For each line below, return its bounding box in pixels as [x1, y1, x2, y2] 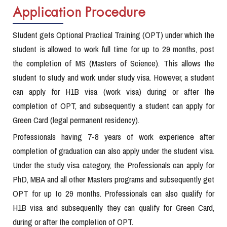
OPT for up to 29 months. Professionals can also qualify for [13, 187, 214, 200]
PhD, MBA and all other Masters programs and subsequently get [13, 173, 214, 185]
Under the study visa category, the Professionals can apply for [13, 159, 214, 171]
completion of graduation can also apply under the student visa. [13, 145, 214, 157]
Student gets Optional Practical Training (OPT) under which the [13, 29, 214, 41]
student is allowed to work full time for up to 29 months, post [13, 43, 214, 55]
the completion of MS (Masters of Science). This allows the [13, 57, 214, 69]
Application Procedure [13, 7, 145, 20]
